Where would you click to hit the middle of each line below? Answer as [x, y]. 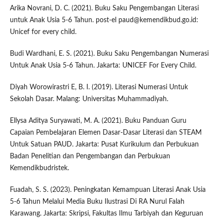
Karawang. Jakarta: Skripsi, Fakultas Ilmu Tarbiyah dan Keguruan [106, 214]
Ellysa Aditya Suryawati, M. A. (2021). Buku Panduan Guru [98, 121]
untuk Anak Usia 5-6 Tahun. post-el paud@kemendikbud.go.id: [104, 20]
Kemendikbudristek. [39, 168]
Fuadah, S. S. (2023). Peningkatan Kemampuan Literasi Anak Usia [108, 190]
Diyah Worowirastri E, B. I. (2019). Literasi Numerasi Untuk [99, 88]
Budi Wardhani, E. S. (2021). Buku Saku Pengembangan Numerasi [109, 54]
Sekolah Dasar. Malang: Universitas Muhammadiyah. [89, 99]
